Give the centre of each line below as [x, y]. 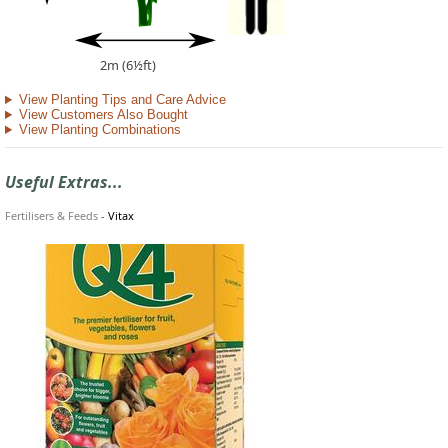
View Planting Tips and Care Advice [122, 100]
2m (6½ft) [128, 65]
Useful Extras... [64, 182]
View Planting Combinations [99, 130]
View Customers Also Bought [103, 115]
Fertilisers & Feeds [51, 216]
